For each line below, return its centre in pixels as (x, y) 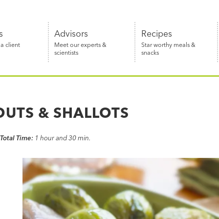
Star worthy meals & (168, 44)
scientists (66, 52)
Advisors (71, 33)
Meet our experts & (81, 44)
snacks (150, 52)
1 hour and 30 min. (63, 138)
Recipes (156, 33)
